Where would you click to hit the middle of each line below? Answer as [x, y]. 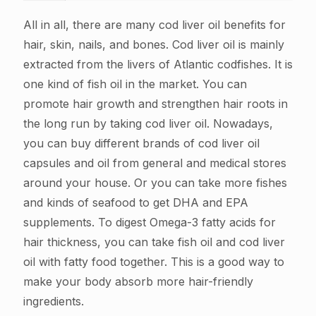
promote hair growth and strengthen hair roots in [156, 104]
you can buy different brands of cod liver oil [141, 144]
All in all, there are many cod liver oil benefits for [154, 25]
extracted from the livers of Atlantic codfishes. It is [158, 65]
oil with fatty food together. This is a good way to [154, 262]
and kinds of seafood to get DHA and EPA [136, 203]
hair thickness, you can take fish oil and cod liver [154, 242]
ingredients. [54, 302]
